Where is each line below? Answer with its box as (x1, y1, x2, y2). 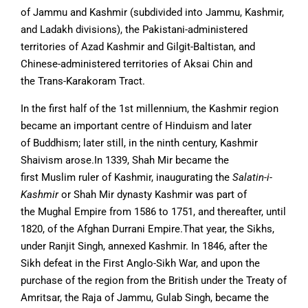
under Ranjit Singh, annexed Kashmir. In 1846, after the (21, 240, 267, 252)
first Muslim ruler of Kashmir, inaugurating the (21, 171, 232, 184)
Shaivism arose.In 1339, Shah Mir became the (21, 154, 229, 166)
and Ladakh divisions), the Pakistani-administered (21, 23, 247, 36)
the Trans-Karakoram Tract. (21, 75, 145, 87)
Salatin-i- (232, 171, 272, 184)
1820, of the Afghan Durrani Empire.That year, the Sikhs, (21, 223, 274, 235)
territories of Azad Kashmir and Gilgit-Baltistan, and (21, 41, 255, 53)
